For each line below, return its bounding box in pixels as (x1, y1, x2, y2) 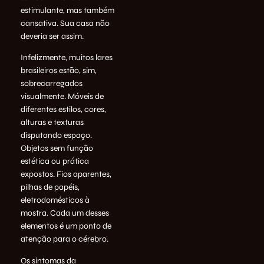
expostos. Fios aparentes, (21, 169, 111, 180)
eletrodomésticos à (21, 195, 90, 206)
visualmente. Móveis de (21, 91, 104, 102)
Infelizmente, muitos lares (21, 52, 113, 63)
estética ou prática (21, 156, 89, 167)
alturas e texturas (21, 117, 84, 128)
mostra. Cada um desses (21, 208, 109, 219)
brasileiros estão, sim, (21, 65, 97, 76)
